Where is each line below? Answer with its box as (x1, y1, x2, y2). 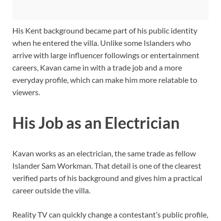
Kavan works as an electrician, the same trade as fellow (12, 148, 196, 158)
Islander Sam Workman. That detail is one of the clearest (12, 160, 201, 170)
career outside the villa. (12, 185, 90, 195)
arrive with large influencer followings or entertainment (12, 50, 199, 60)
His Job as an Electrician (12, 112, 180, 132)
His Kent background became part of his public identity (12, 26, 197, 36)
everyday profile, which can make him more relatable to (12, 75, 197, 85)
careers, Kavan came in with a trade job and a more (12, 63, 182, 73)
